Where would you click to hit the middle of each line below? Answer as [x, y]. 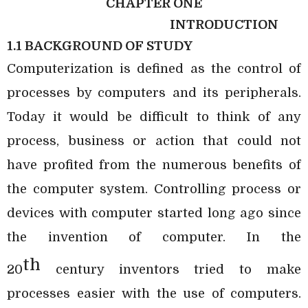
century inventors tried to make [171, 269]
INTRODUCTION [224, 24]
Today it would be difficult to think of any [154, 116]
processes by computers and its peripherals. [154, 92]
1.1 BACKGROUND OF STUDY [100, 45]
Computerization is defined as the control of [154, 68]
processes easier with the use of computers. [154, 293]
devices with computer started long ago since [154, 212]
